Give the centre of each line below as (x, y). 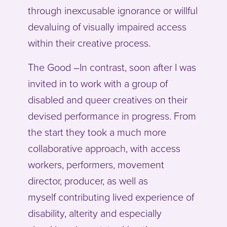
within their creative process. (89, 44)
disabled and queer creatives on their (108, 101)
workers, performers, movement (96, 165)
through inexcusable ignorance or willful (113, 11)
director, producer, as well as (88, 182)
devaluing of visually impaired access (107, 28)
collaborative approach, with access (104, 149)
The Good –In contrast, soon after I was (112, 68)
